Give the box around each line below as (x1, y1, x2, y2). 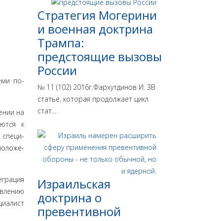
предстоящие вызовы (37, 48, 162, 65)
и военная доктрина (37, 21, 153, 37)
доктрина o (37, 189, 102, 206)
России (37, 62, 77, 79)
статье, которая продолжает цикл (37, 94, 148, 104)
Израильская (37, 176, 110, 192)
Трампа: (37, 35, 84, 51)
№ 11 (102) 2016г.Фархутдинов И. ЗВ (37, 82, 155, 92)
